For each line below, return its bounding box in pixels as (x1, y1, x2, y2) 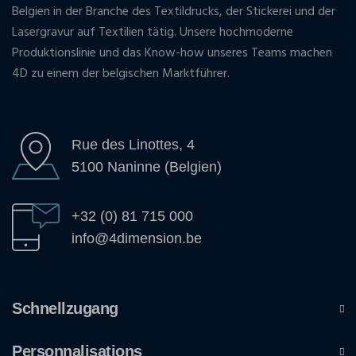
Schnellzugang (12, 299, 118, 317)
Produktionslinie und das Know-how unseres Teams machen (12, 42, 332, 64)
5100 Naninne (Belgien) (72, 158, 222, 175)
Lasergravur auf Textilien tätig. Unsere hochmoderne (12, 21, 293, 43)
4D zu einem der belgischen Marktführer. (12, 63, 230, 84)
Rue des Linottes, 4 (72, 136, 195, 153)
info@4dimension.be (72, 230, 202, 246)
